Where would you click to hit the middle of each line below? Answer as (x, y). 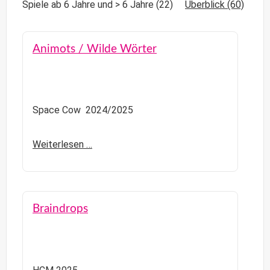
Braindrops (60, 209)
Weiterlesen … (62, 145)
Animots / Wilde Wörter (95, 49)
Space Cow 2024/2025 (83, 110)
